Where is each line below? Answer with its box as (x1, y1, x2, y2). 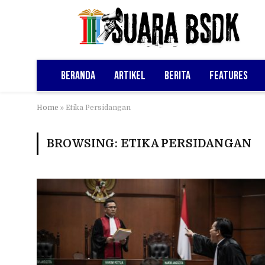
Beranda (61, 68, 95, 83)
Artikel (114, 68, 146, 83)
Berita (164, 68, 190, 83)
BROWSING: (47, 137, 121, 150)
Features (209, 68, 248, 83)
